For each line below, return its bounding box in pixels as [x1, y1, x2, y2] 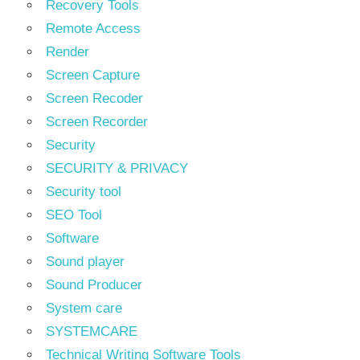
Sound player [46, 254, 125, 269]
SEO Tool [46, 207, 102, 223]
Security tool [46, 184, 121, 199]
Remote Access [46, 21, 141, 36]
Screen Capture [46, 67, 140, 83]
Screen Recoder [46, 91, 143, 106]
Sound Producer [46, 277, 142, 292]
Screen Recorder [46, 114, 148, 129]
